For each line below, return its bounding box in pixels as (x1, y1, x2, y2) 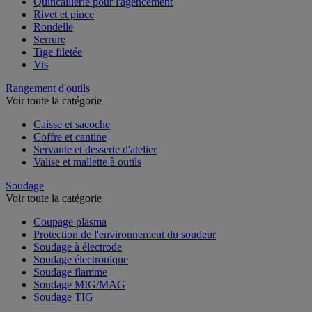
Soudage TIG (33, 290, 93, 303)
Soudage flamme (33, 265, 107, 278)
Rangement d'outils (6, 81, 90, 94)
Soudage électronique (33, 253, 128, 265)
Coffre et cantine (33, 130, 107, 143)
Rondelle (33, 20, 73, 33)
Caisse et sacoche (33, 118, 110, 130)
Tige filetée (33, 45, 82, 58)
